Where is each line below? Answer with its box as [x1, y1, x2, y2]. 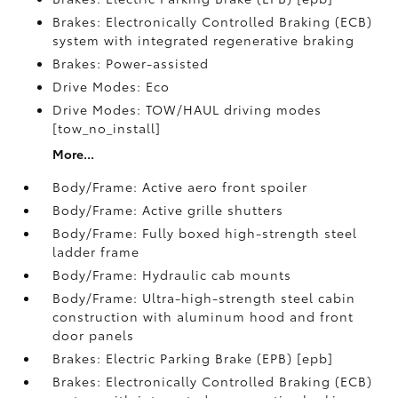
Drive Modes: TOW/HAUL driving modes [52, 100, 322, 118]
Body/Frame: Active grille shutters [52, 201, 284, 219]
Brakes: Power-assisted [52, 54, 210, 72]
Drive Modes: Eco [52, 77, 171, 95]
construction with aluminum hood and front [52, 307, 354, 325]
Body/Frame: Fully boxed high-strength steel [52, 224, 358, 242]
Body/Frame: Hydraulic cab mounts [52, 266, 292, 283]
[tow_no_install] [52, 119, 162, 137]
